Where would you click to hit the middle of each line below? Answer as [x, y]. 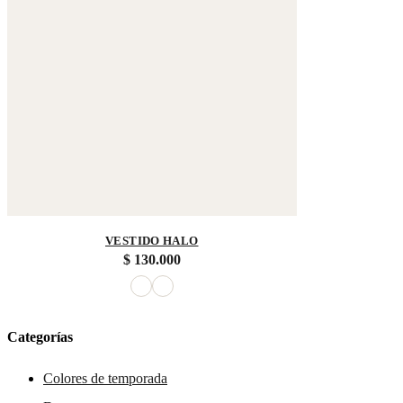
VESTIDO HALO [152, 242]
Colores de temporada [105, 378]
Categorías [40, 337]
